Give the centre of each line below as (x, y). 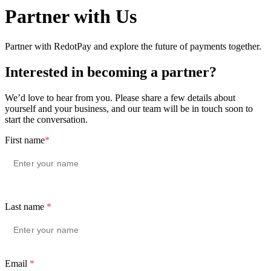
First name (25, 140)
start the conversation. (46, 119)
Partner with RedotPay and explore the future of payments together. (133, 46)
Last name (24, 206)
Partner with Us (71, 17)
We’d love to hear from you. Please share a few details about (120, 97)
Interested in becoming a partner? (111, 72)
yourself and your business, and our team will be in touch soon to (129, 108)
